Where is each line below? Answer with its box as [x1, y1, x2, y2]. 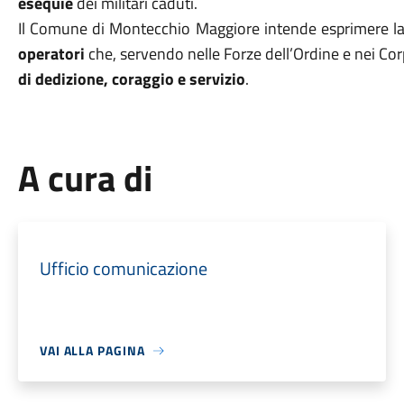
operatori [17, 41, 85, 66]
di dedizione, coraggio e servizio [17, 67, 245, 91]
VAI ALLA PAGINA [39, 341, 145, 360]
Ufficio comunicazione [39, 254, 207, 282]
